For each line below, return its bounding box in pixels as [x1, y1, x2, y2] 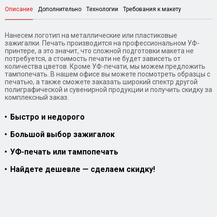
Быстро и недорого [10, 112, 85, 122]
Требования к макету [123, 6, 181, 13]
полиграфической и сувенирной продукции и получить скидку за [5, 86, 212, 93]
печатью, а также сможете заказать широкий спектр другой [5, 78, 198, 86]
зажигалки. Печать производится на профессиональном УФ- [5, 39, 200, 47]
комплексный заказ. [5, 93, 69, 101]
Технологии [86, 6, 118, 13]
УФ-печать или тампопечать [10, 147, 118, 156]
